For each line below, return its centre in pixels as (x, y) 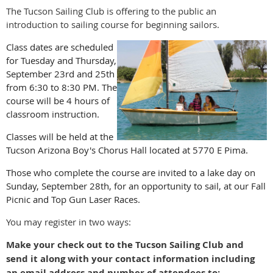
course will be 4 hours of (58, 101)
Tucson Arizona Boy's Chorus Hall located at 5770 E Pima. (129, 150)
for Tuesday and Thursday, (61, 60)
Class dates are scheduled (60, 47)
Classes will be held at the (60, 136)
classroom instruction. (53, 114)
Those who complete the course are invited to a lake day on (131, 172)
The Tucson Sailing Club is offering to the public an (111, 11)
